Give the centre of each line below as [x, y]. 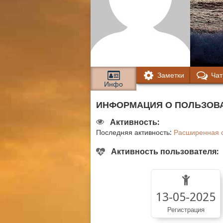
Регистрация [186, 210]
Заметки [171, 75]
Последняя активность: [135, 132]
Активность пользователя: [165, 152]
